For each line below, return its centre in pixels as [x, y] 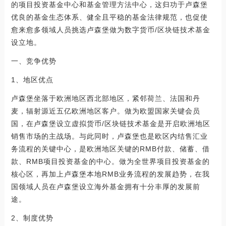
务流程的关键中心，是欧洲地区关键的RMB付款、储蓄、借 [110, 149]
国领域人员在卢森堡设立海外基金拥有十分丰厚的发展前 [105, 186]
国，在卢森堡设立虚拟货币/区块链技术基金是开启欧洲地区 [110, 123]
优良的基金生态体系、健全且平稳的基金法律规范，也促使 [109, 17]
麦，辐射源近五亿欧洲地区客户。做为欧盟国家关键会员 [105, 111]
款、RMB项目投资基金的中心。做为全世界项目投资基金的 [110, 161]
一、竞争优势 [35, 61]
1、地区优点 [33, 79]
